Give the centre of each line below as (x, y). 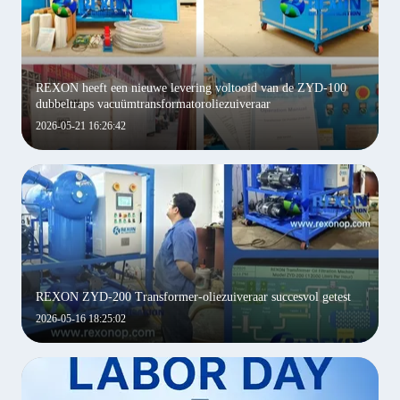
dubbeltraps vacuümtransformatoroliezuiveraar (153, 104)
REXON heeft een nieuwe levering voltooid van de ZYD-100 (191, 88)
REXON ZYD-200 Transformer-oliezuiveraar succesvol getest (193, 297)
